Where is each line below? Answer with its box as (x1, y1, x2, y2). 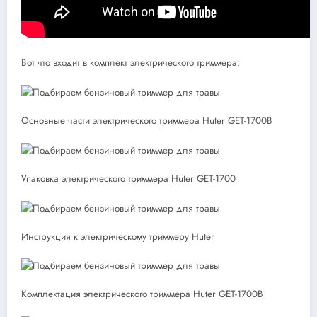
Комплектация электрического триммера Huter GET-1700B (21, 287, 263, 301)
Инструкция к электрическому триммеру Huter (21, 229, 214, 243)
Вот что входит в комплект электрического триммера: (21, 56, 240, 70)
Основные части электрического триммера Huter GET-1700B (21, 114, 272, 128)
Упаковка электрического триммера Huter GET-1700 (21, 171, 236, 185)
